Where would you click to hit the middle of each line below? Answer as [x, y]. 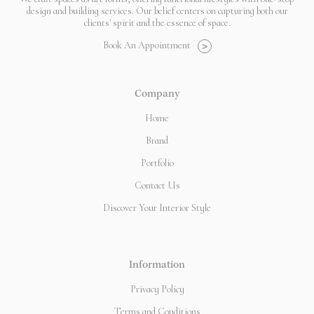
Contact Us [157, 186]
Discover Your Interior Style [157, 208]
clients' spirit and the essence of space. [157, 23]
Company [157, 95]
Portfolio [157, 163]
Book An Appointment [146, 46]
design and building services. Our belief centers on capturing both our [157, 11]
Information [157, 266]
